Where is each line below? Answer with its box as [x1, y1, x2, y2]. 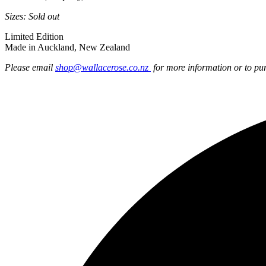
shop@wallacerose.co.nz [55, 62, 151, 72]
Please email [5, 62, 55, 72]
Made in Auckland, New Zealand [5, 42, 130, 52]
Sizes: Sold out [5, 11, 59, 21]
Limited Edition [5, 31, 64, 42]
